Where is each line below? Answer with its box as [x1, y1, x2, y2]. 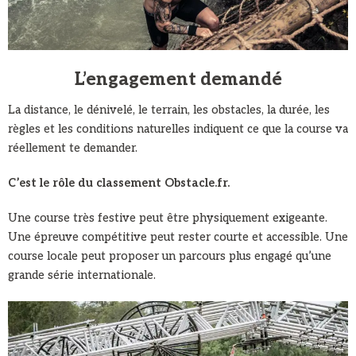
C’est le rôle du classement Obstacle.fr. [8, 176, 230, 190]
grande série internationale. [8, 268, 156, 282]
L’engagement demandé [74, 68, 282, 90]
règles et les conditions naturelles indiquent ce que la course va [8, 122, 348, 136]
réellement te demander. [8, 141, 137, 155]
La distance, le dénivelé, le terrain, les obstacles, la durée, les [8, 103, 330, 117]
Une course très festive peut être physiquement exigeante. [8, 211, 327, 225]
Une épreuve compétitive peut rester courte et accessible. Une [8, 230, 348, 244]
